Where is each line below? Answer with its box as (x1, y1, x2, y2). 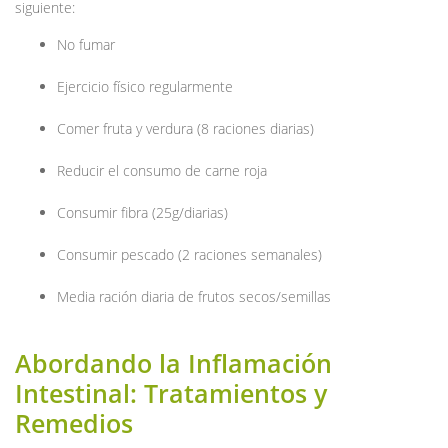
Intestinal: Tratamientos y (15, 375, 327, 410)
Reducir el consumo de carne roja (57, 160, 267, 180)
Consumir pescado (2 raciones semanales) (57, 244, 322, 264)
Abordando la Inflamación (15, 345, 332, 380)
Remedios (15, 405, 133, 440)
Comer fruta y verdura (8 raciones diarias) (57, 118, 314, 138)
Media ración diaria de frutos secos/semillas (57, 286, 331, 306)
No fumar (57, 34, 115, 54)
